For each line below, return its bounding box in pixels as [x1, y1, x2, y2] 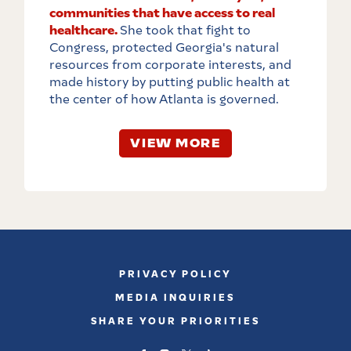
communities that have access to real [49, 5, 275, 21]
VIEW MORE [130, 136, 221, 151]
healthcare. [49, 23, 120, 38]
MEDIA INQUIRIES [115, 292, 236, 304]
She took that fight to [119, 23, 251, 38]
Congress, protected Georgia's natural [49, 40, 279, 56]
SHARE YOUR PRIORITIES [90, 315, 261, 327]
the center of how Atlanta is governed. [49, 92, 279, 107]
